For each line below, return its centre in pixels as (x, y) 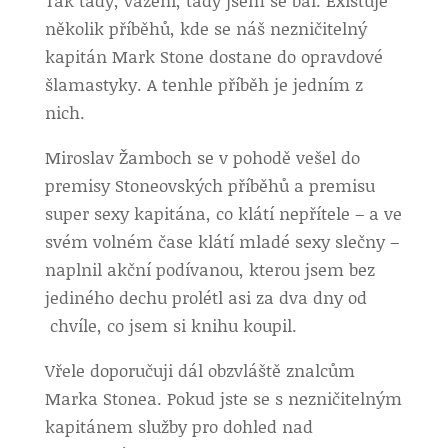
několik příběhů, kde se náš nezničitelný (205, 28)
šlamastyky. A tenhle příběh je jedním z (203, 84)
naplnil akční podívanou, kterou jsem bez (209, 269)
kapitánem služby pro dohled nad (178, 426)
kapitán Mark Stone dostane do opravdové (213, 56)
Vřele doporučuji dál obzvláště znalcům (199, 370)
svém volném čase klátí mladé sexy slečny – (221, 241)
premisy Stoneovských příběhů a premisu (209, 185)
